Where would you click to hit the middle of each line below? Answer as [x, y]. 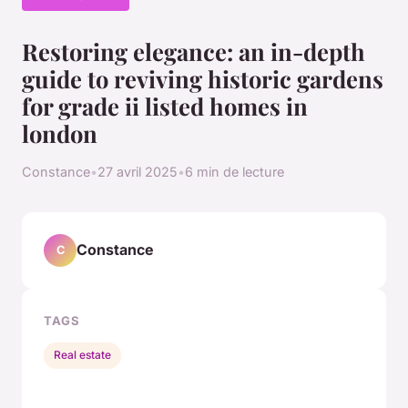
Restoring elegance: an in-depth [194, 51]
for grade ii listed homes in [165, 105]
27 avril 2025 [138, 171]
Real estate [83, 355]
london [60, 133]
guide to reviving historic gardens [203, 78]
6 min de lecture [235, 171]
